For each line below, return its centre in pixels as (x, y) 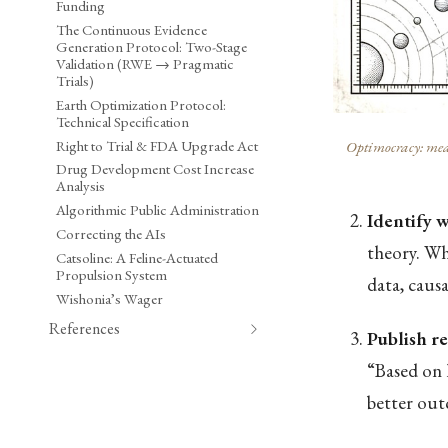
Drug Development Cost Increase (155, 169)
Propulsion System (112, 274)
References (84, 328)
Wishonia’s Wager (110, 298)
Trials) (75, 81)
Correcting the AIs (111, 234)
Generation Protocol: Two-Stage (152, 47)
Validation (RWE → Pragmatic (145, 64)
